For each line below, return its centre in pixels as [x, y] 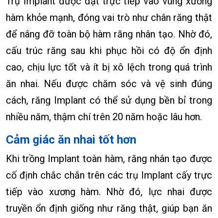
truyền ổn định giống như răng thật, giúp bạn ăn [109, 209]
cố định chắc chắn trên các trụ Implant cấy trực [109, 175]
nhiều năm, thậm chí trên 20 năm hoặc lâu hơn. [104, 117]
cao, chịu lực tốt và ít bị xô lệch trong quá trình [109, 67]
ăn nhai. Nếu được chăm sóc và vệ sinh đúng [109, 84]
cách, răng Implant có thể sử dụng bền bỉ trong [109, 100]
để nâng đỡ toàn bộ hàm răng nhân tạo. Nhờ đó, [109, 34]
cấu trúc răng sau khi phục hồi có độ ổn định [109, 51]
